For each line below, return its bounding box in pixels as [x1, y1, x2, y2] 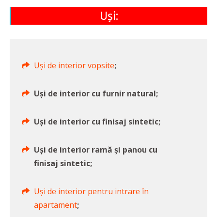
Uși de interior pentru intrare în [34, 186, 149, 197]
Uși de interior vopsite [34, 60, 114, 71]
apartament [34, 200, 77, 211]
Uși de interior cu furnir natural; [34, 88, 158, 99]
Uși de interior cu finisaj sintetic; [34, 116, 160, 127]
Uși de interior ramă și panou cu [34, 144, 157, 155]
